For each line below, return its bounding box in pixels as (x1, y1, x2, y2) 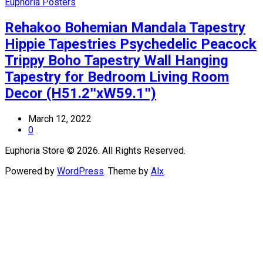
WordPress (57, 165, 104, 177)
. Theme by (104, 165, 151, 177)
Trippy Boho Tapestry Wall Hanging (5, 52, 228, 69)
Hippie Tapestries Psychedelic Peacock (5, 35, 257, 52)
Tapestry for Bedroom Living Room (5, 68, 229, 85)
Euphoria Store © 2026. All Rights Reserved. (5, 144, 186, 156)
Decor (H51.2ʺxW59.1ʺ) (5, 85, 156, 102)
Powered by (5, 165, 57, 177)
